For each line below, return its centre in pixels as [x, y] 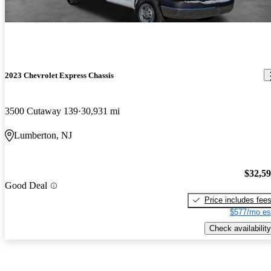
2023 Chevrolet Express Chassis [59, 75]
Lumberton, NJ [43, 135]
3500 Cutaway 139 [41, 111]
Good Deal [26, 186]
